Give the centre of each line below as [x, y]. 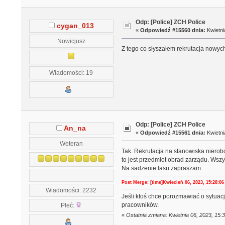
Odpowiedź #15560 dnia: [173, 30]
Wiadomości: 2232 [71, 190]
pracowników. [140, 205]
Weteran [71, 143]
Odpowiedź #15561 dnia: [173, 133]
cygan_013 [75, 26]
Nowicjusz [71, 41]
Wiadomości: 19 [71, 72]
